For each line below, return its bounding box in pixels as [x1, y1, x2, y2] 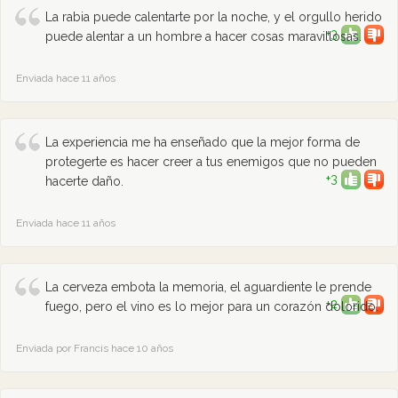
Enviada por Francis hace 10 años [16, 342, 173, 354]
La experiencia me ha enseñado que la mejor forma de [45, 135, 360, 149]
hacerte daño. [45, 174, 123, 188]
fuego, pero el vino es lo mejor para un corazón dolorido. [45, 299, 378, 314]
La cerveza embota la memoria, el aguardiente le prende [45, 280, 371, 294]
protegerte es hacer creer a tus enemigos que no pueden [45, 155, 377, 169]
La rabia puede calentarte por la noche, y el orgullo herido [45, 10, 382, 24]
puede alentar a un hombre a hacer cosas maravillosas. [45, 29, 362, 44]
